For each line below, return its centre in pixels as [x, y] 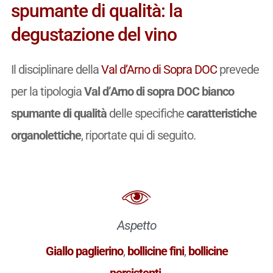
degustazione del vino [94, 35]
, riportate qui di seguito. [138, 136]
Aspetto [136, 225]
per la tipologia [47, 92]
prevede [238, 70]
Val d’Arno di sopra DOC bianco [159, 92]
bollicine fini [155, 251]
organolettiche [46, 136]
